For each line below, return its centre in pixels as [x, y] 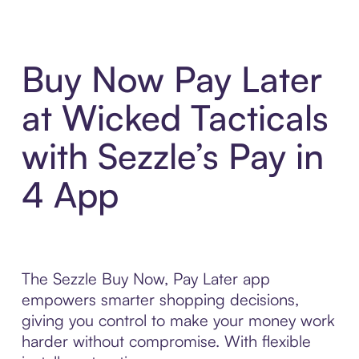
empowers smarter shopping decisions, [160, 300]
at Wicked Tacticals [175, 118]
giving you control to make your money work [178, 321]
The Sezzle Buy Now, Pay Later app [145, 279]
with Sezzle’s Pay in [172, 156]
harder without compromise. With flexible [166, 341]
